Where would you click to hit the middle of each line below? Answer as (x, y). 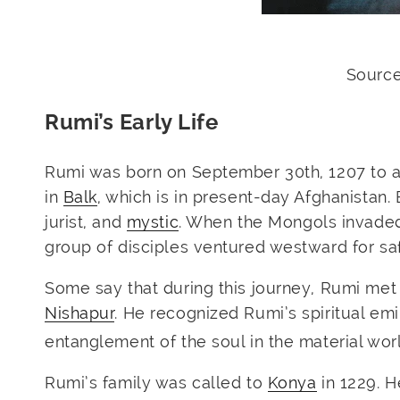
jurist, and (86, 222)
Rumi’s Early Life (132, 121)
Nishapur (80, 313)
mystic (153, 222)
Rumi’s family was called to (156, 383)
